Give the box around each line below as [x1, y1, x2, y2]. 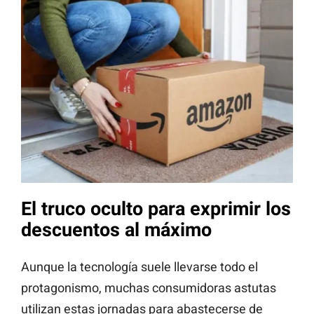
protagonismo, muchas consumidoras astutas [21, 280, 276, 295]
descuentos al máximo [21, 219, 212, 242]
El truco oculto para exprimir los [21, 198, 291, 221]
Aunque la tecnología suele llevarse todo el [21, 259, 258, 274]
